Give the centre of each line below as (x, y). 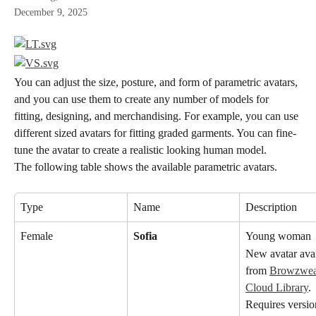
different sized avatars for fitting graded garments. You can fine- (155, 133)
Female (37, 236)
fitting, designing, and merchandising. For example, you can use (158, 116)
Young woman (278, 236)
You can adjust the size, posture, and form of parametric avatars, (157, 82)
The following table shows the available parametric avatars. (146, 167)
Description (271, 207)
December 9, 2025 (51, 12)
